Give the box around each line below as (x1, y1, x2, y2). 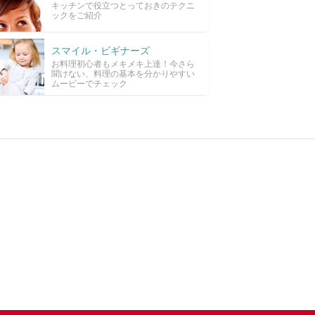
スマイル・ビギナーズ (51, 44, 150, 57)
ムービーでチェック (51, 77, 127, 89)
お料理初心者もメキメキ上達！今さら (51, 58, 195, 70)
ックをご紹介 (51, 9, 102, 21)
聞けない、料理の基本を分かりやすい (51, 67, 195, 79)
